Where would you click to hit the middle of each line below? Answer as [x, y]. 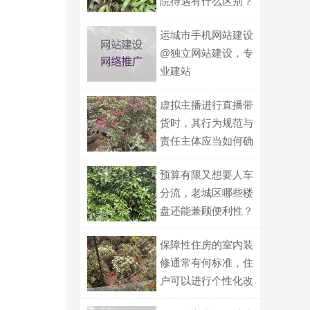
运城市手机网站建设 [207, 35]
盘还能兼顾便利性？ [207, 211]
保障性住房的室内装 [207, 245]
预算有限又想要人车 [207, 175]
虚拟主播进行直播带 [207, 105]
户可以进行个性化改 [207, 281]
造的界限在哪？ [196, 299]
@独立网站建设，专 [207, 53]
